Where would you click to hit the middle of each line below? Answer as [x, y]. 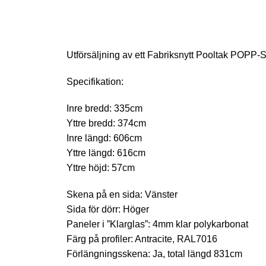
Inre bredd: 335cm [104, 108]
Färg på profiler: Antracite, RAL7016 [142, 239]
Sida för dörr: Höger [108, 209]
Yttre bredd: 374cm [106, 123]
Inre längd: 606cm [104, 138]
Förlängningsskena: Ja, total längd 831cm [154, 254]
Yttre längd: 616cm [106, 153]
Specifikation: [95, 82]
